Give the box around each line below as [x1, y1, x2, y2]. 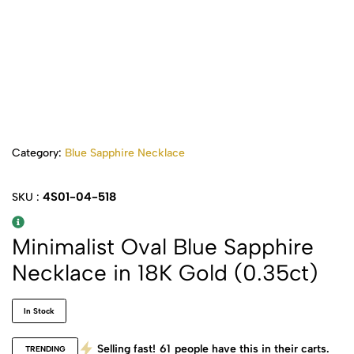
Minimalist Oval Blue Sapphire [12, 233, 314, 260]
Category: [12, 146, 65, 160]
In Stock [24, 306, 55, 316]
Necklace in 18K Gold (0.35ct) [12, 259, 318, 286]
